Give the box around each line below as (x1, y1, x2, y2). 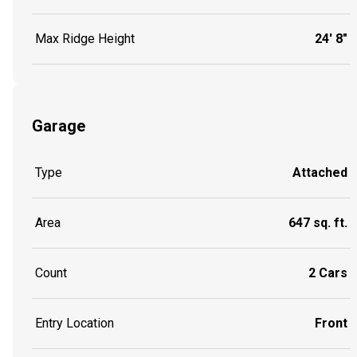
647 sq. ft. (288, 215, 347, 231)
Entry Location (35, 316, 114, 331)
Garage (32, 116, 85, 135)
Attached (292, 165, 347, 181)
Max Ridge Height (35, 31, 135, 47)
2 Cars (308, 265, 347, 281)
